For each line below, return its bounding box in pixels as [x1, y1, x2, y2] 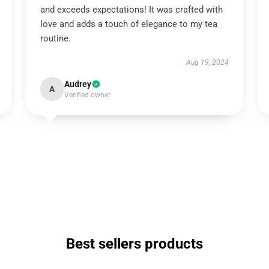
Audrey [64, 79, 91, 89]
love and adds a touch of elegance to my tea [40, 19, 217, 29]
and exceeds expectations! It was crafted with [40, 4, 223, 15]
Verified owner [64, 91, 110, 99]
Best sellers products [66, 235, 203, 252]
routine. [40, 33, 71, 44]
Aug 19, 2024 [186, 58, 229, 67]
